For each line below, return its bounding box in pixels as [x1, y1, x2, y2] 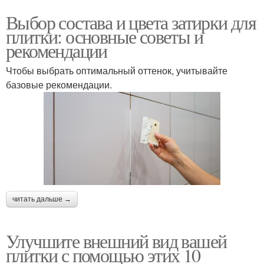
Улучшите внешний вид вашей [6, 227, 227, 253]
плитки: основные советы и [6, 23, 203, 49]
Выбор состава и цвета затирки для [6, 9, 256, 35]
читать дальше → [12, 194, 71, 203]
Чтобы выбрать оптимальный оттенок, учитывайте [6, 63, 227, 77]
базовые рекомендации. [6, 77, 112, 91]
